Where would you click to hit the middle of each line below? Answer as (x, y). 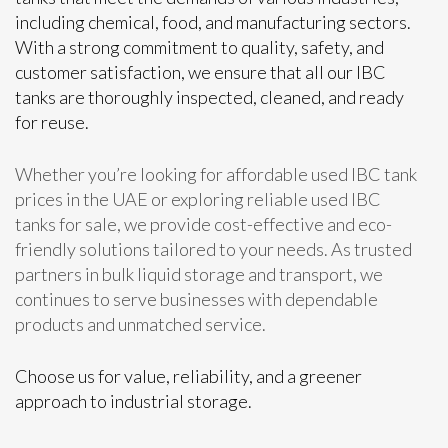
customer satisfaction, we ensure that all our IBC (200, 72)
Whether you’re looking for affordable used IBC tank (216, 174)
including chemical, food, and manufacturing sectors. (213, 22)
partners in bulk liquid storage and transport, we (199, 274)
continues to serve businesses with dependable (196, 299)
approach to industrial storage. (133, 401)
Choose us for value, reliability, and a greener (188, 376)
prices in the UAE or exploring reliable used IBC (198, 199)
